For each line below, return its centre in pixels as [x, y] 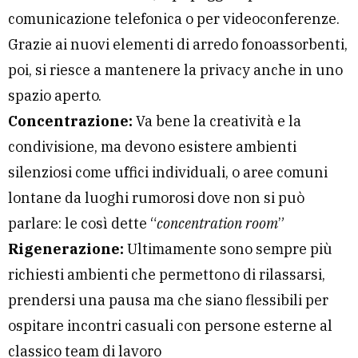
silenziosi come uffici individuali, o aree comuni [168, 173]
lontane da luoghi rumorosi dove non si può [156, 198]
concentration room [217, 224]
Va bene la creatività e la [217, 121]
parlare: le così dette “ [82, 224]
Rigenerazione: [66, 249]
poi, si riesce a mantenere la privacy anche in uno [175, 70]
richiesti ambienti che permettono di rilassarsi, [167, 275]
